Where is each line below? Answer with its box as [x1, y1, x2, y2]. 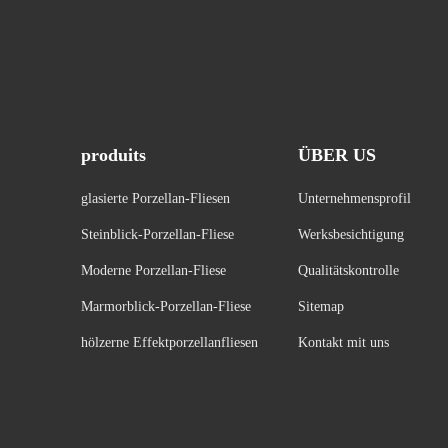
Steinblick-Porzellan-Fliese [80, 227, 234, 242]
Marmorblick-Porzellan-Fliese [80, 299, 251, 314]
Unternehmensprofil [297, 191, 411, 206]
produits [80, 145, 146, 165]
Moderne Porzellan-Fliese [80, 263, 226, 278]
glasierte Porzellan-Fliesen [80, 191, 230, 206]
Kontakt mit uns [297, 335, 389, 350]
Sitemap [297, 299, 344, 314]
